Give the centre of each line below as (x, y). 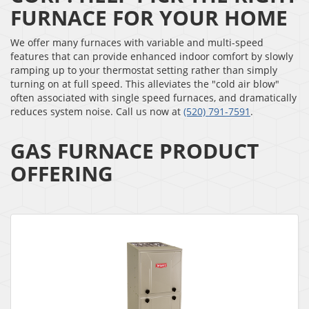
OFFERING (62, 174)
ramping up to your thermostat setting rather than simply (144, 70)
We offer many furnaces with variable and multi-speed (137, 43)
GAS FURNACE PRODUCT (134, 151)
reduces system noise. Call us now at (97, 112)
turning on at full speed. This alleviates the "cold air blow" (145, 84)
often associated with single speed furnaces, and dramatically (153, 98)
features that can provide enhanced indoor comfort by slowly (152, 57)
